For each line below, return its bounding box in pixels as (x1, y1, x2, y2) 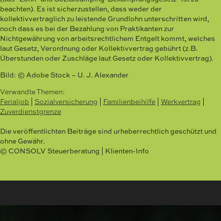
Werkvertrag (161, 96, 201, 106)
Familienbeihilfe (103, 96, 155, 106)
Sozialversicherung (35, 96, 98, 106)
